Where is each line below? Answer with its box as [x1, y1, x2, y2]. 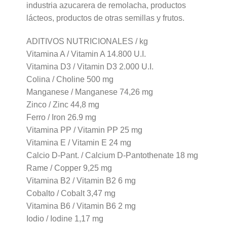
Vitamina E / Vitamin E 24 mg [26, 138, 131, 147]
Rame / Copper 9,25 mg [26, 163, 112, 172]
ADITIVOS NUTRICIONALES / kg [26, 36, 148, 46]
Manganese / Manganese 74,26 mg [26, 87, 153, 96]
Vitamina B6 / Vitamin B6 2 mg [26, 201, 136, 210]
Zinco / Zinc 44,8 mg [26, 100, 99, 109]
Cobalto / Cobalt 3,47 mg [26, 188, 116, 198]
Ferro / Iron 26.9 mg [26, 112, 96, 122]
